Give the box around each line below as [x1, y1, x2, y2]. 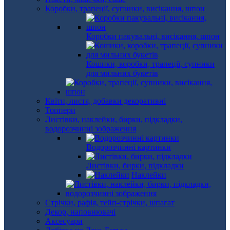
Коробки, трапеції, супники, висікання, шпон [45, 4, 205, 13]
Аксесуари [45, 217, 83, 225]
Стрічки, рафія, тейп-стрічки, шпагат [45, 198, 175, 207]
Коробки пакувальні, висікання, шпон [86, 32, 220, 41]
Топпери [45, 106, 75, 114]
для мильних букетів [86, 69, 158, 78]
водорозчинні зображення [45, 124, 136, 133]
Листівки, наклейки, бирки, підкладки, [45, 115, 182, 124]
